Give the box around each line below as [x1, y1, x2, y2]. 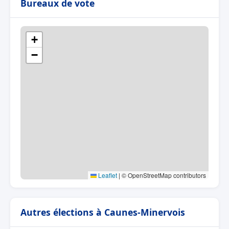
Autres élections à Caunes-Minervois [20, 205, 185, 218]
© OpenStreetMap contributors [120, 170, 206, 179]
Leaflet [97, 170, 117, 179]
